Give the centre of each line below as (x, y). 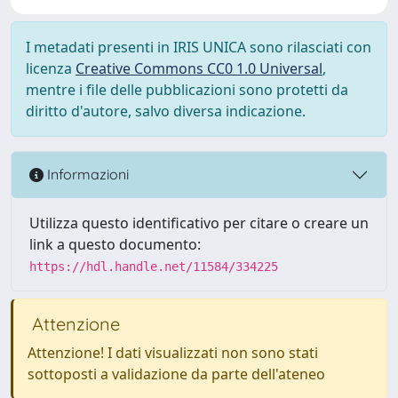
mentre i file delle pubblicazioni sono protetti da (187, 89)
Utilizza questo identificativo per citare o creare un (199, 223)
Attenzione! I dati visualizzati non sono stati (173, 352)
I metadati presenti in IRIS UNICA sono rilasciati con (199, 47)
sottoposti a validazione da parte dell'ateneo (176, 374)
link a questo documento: (115, 244)
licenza (51, 68)
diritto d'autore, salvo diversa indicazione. (166, 111)
